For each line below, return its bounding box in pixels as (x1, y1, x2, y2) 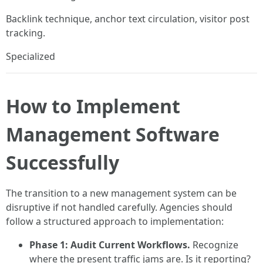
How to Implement (6, 93, 180, 119)
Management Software (6, 122, 220, 147)
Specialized (6, 50, 55, 63)
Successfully (6, 150, 119, 175)
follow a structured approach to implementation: (6, 215, 224, 228)
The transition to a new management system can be (6, 187, 237, 200)
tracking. (6, 26, 45, 39)
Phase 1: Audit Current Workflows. (29, 238, 190, 251)
